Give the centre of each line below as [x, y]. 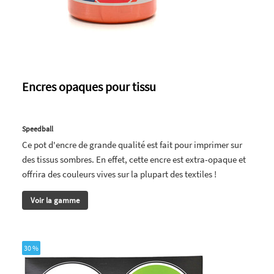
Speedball [38, 128]
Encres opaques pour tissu [89, 86]
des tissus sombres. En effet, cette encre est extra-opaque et [134, 159]
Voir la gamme [55, 200]
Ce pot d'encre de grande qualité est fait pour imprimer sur [132, 144]
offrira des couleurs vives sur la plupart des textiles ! [119, 174]
